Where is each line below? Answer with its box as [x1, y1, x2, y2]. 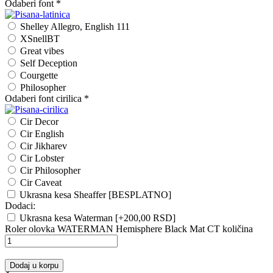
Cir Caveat [20, 177, 62, 188]
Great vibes [20, 45, 64, 56]
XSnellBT [20, 33, 60, 44]
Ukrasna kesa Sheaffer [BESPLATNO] [19, 189, 171, 200]
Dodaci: [5, 200, 35, 211]
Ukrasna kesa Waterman [19, 212, 115, 223]
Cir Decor [20, 116, 58, 127]
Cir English [20, 128, 64, 139]
